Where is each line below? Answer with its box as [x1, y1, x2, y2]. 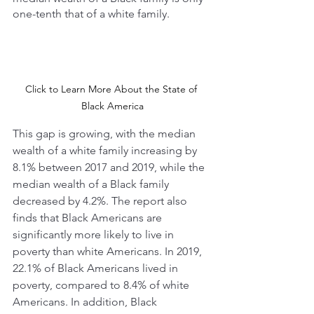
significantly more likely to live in [13, 228, 177, 242]
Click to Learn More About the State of [25, 83, 200, 96]
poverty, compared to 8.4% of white [13, 278, 192, 292]
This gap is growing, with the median [13, 127, 198, 141]
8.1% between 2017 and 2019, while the [13, 161, 207, 175]
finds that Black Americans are [13, 211, 165, 225]
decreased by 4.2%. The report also [13, 194, 190, 208]
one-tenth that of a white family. [13, 7, 172, 20]
